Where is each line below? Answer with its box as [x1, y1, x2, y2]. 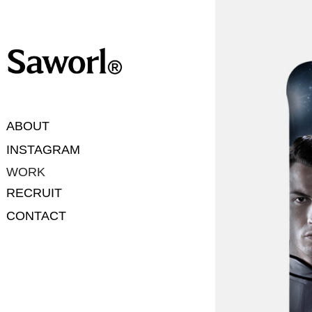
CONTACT [6, 208, 67, 223]
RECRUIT [6, 185, 63, 200]
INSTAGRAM [6, 142, 81, 157]
